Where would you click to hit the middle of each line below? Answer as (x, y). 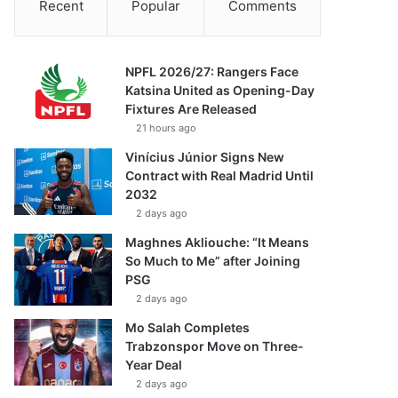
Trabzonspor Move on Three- (215, 346)
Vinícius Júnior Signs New (205, 157)
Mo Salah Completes (188, 327)
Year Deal (154, 365)
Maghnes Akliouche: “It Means (218, 242)
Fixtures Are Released (191, 109)
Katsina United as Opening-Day (220, 90)
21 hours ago (167, 128)
